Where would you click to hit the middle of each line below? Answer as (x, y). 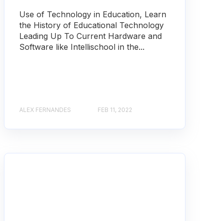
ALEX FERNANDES (45, 110)
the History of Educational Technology (91, 25)
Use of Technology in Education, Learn (92, 14)
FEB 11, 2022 (115, 110)
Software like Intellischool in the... (82, 47)
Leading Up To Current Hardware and (90, 36)
